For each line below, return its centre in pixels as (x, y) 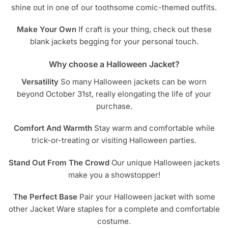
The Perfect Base (45, 196)
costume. (114, 221)
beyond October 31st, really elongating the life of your (114, 94)
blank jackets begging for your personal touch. (114, 42)
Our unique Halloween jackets (164, 162)
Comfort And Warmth (53, 128)
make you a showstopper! (114, 175)
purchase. (114, 106)
